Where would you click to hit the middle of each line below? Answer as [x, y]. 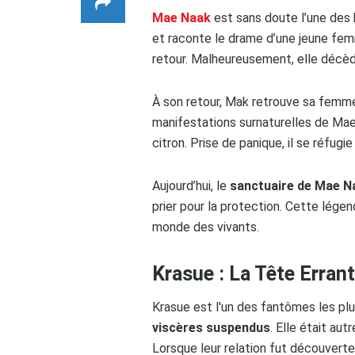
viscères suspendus [211, 328]
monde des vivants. [206, 227]
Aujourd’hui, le [189, 185]
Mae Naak [181, 17]
